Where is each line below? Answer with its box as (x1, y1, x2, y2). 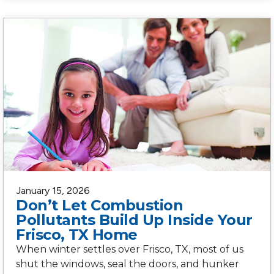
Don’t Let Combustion (16, 196, 183, 214)
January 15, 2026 (16, 184, 90, 196)
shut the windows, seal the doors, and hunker (16, 257, 239, 270)
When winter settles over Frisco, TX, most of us (16, 243, 243, 255)
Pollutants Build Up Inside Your (16, 210, 253, 229)
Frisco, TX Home (16, 225, 138, 243)
